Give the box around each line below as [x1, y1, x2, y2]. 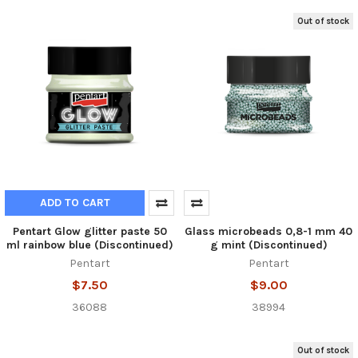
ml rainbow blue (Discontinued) [6, 238, 173, 253]
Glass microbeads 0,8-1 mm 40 [185, 225, 352, 239]
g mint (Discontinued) [209, 238, 328, 253]
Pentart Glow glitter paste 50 [12, 225, 167, 239]
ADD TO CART [39, 196, 110, 210]
